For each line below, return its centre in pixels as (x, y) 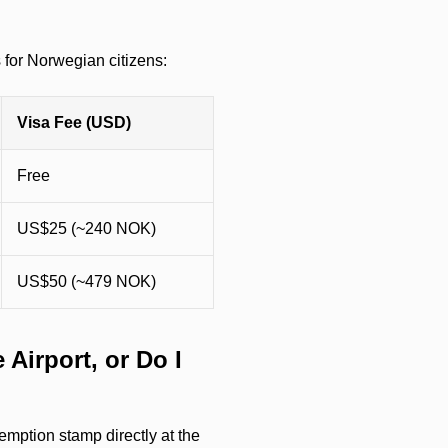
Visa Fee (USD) (74, 122)
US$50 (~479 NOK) (86, 281)
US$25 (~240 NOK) (86, 228)
